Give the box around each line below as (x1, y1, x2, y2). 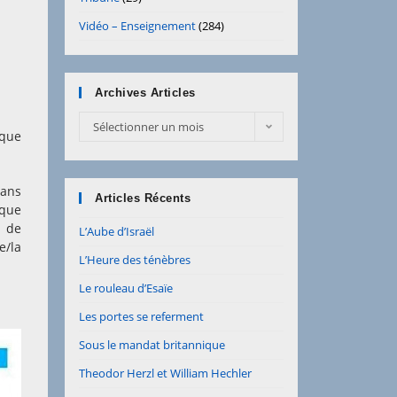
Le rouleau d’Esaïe (79, 280, 173, 296)
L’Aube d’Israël (79, 223, 154, 239)
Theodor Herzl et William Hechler (79, 365, 252, 381)
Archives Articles (95, 86, 196, 99)
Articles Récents (95, 191, 191, 205)
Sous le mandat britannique (79, 337, 225, 353)
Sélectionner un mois (93, 119, 204, 135)
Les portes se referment (79, 308, 204, 324)
